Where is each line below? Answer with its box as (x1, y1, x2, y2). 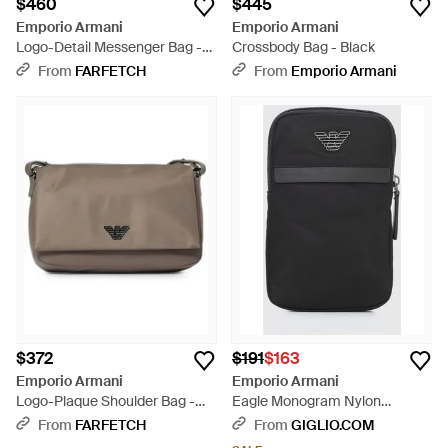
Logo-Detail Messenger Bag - (16, 38, 202, 56)
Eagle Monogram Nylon (232, 392, 381, 410)
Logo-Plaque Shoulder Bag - (16, 392, 195, 410)
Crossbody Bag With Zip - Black (232, 412, 430, 430)
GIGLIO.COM (291, 416, 374, 434)
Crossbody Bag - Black (232, 38, 375, 56)
